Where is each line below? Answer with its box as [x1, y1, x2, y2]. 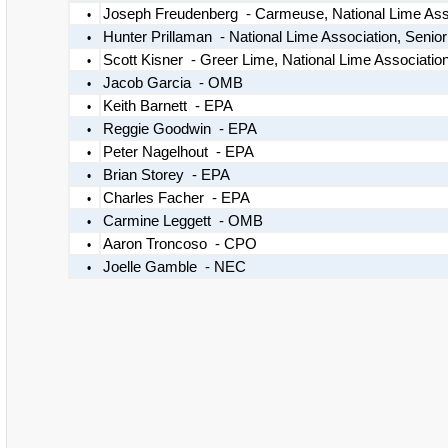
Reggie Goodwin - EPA [102, 120, 257, 137]
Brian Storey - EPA [102, 166, 230, 183]
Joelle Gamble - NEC [102, 258, 246, 275]
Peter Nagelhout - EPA [102, 143, 254, 160]
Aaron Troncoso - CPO [102, 235, 257, 252]
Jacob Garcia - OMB [102, 74, 243, 91]
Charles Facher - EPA [102, 189, 250, 206]
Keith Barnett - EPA [102, 97, 233, 114]
